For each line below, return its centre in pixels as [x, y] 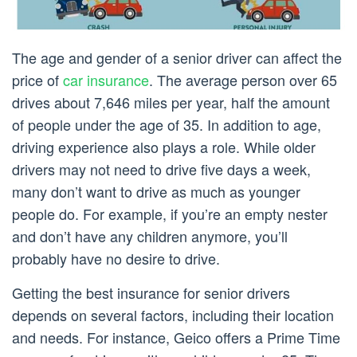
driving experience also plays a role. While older [164, 147]
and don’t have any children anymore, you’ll [150, 236]
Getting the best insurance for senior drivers [151, 293]
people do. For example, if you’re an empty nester [170, 214]
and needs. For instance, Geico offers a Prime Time [176, 337]
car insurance [106, 80]
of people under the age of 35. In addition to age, [167, 125]
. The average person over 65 [243, 80]
